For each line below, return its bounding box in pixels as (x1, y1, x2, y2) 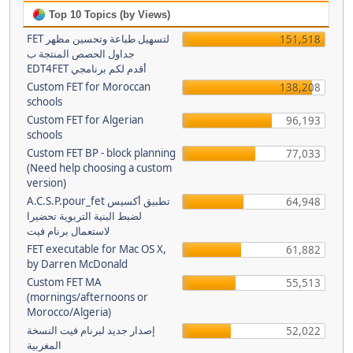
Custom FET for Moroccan (27, 80, 150, 94)
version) (27, 176, 66, 190)
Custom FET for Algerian (27, 113, 143, 127)
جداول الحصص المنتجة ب (27, 46, 135, 61)
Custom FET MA (27, 275, 102, 289)
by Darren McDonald (27, 257, 128, 271)
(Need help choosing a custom (27, 161, 172, 175)
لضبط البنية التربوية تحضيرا (27, 209, 142, 223)
